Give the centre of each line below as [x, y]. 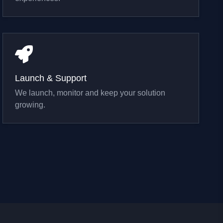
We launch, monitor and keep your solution [90, 93]
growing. [30, 105]
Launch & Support [51, 78]
